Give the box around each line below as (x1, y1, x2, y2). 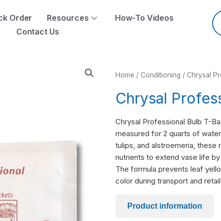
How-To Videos (115, 13, 174, 23)
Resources (47, 13, 89, 23)
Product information (127, 201, 202, 210)
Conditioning (141, 71, 181, 79)
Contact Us (16, 26, 59, 37)
